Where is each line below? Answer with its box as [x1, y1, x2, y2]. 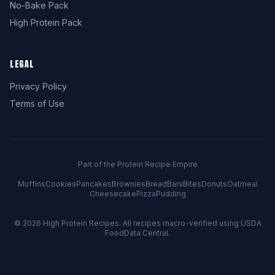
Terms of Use [10, 98, 64, 109]
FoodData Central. [105, 228, 170, 238]
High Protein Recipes [42, 219, 119, 228]
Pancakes [76, 179, 112, 188]
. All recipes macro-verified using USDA [118, 219, 261, 228]
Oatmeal [227, 179, 258, 188]
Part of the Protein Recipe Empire [77, 160, 198, 169]
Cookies [45, 179, 76, 188]
